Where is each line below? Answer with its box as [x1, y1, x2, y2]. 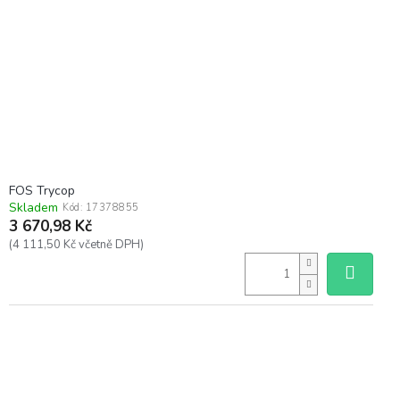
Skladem [9, 198, 58, 216]
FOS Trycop [9, 181, 75, 199]
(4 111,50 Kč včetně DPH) [9, 236, 144, 253]
